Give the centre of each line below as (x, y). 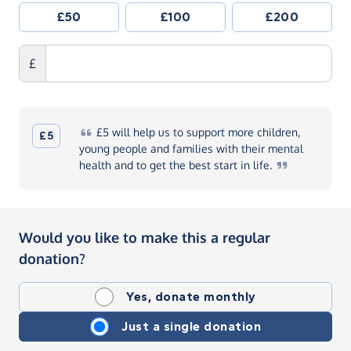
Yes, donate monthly (191, 296)
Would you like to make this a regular (145, 237)
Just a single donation (191, 326)
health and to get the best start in (166, 165)
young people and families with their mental (191, 148)
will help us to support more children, (204, 132)
